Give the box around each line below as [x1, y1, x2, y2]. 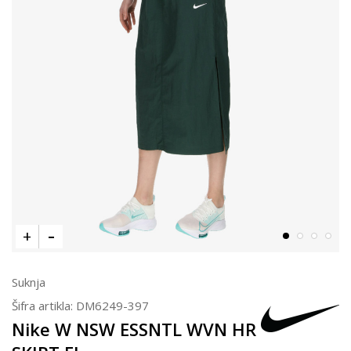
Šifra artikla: [12, 297, 76, 313]
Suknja [12, 273, 45, 290]
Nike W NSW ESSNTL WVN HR [12, 317, 256, 341]
